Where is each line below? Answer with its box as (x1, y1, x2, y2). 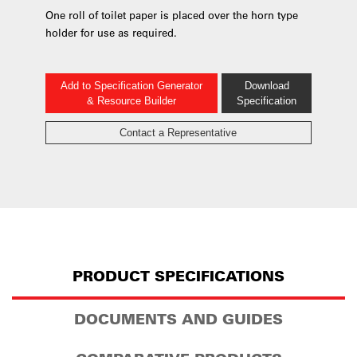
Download (244, 79, 289, 92)
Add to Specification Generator (60, 79, 202, 92)
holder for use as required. (45, 25, 177, 39)
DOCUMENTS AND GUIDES (74, 309, 283, 328)
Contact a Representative (120, 126, 237, 139)
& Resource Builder (86, 94, 176, 107)
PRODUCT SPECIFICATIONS (73, 266, 284, 285)
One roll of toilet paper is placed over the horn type (45, 7, 298, 22)
